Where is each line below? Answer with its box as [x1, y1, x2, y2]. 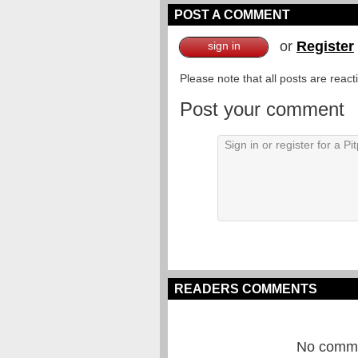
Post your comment [180, 98, 344, 120]
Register [296, 38, 354, 54]
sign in [207, 39, 241, 52]
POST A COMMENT [174, 8, 290, 22]
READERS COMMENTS [174, 282, 317, 296]
